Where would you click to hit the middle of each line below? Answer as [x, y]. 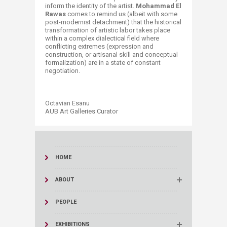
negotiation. [63, 71]
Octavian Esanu [68, 103]
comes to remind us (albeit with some [122, 14]
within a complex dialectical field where [102, 38]
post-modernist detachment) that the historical [113, 22]
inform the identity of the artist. [90, 6]
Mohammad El [159, 6]
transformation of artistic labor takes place [108, 30]
